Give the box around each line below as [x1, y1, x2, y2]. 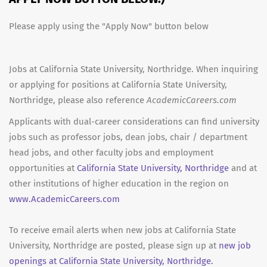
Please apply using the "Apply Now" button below [9, 20, 209, 32]
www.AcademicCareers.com [9, 193, 120, 204]
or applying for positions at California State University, [9, 79, 227, 90]
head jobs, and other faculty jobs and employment [9, 147, 213, 158]
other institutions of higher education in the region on [9, 178, 229, 189]
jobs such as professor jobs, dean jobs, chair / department [9, 131, 247, 142]
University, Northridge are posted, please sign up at [9, 240, 219, 251]
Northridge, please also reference [9, 94, 147, 105]
